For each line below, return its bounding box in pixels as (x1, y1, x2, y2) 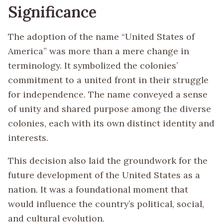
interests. (8, 131, 48, 143)
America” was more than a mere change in (8, 45, 189, 57)
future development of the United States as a (8, 169, 200, 181)
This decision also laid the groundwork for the (8, 155, 208, 167)
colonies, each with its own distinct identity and (8, 117, 215, 129)
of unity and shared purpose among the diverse (8, 103, 211, 114)
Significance (8, 2, 97, 22)
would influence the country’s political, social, (8, 198, 204, 210)
